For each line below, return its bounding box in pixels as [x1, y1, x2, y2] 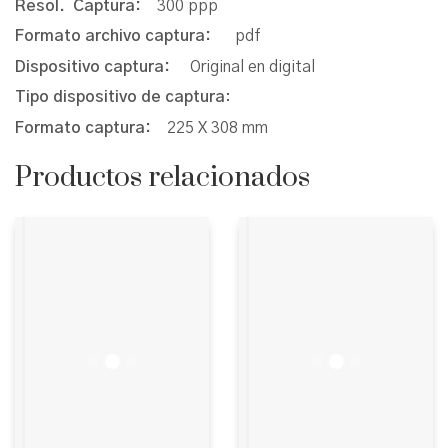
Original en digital [190, 58, 315, 75]
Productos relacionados [15, 159, 310, 195]
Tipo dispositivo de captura [15, 89, 225, 106]
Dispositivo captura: [15, 58, 190, 75]
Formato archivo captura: [15, 28, 235, 45]
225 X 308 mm [167, 119, 268, 136]
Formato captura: [15, 119, 167, 136]
